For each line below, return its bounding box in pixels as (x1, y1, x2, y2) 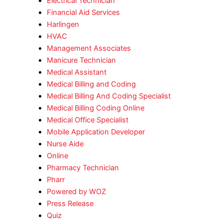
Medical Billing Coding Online (46, 104, 144, 113)
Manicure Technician (46, 56, 116, 65)
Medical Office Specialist (46, 115, 128, 125)
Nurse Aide (46, 139, 84, 149)
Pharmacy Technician (46, 163, 119, 173)
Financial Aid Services (46, 8, 120, 17)
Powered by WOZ (46, 187, 106, 197)
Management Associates (46, 44, 131, 53)
